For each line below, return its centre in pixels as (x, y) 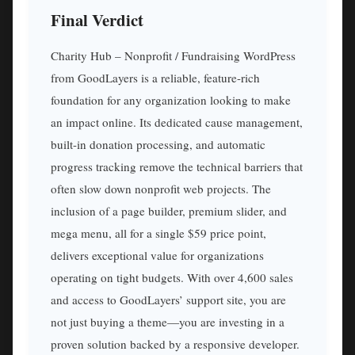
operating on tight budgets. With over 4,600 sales (172, 277)
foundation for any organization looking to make (171, 99)
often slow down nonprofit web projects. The (161, 188)
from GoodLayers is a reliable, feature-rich (155, 77)
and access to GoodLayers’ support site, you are (168, 299)
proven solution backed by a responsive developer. (175, 344)
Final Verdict (97, 19)
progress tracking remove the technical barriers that (177, 166)
